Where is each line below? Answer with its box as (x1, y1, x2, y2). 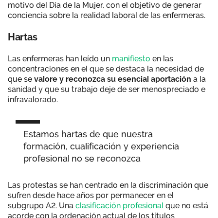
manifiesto (112, 54, 150, 63)
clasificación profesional (75, 200, 165, 210)
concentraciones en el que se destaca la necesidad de (8, 64, 204, 73)
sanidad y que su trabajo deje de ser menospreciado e (8, 84, 205, 94)
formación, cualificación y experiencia (23, 141, 179, 151)
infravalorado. (8, 94, 58, 104)
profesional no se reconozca (23, 153, 141, 163)
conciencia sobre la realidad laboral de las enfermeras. (8, 10, 205, 20)
